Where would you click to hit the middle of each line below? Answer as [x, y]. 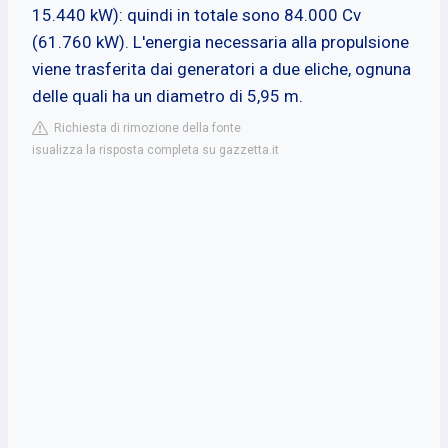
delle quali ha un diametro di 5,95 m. [167, 95]
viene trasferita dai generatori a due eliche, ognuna [221, 68]
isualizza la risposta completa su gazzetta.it [155, 149]
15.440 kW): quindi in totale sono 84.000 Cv [196, 14]
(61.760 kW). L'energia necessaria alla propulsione [220, 41]
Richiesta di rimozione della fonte [144, 127]
